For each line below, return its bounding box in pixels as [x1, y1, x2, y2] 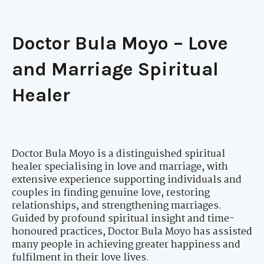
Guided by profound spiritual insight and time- [12, 210, 235, 227]
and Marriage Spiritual [12, 58, 219, 80]
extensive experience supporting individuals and [12, 171, 242, 188]
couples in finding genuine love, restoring [12, 184, 210, 201]
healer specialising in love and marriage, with [12, 159, 228, 175]
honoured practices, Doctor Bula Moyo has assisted [12, 223, 252, 240]
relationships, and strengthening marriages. [12, 197, 222, 214]
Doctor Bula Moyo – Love [12, 32, 228, 54]
